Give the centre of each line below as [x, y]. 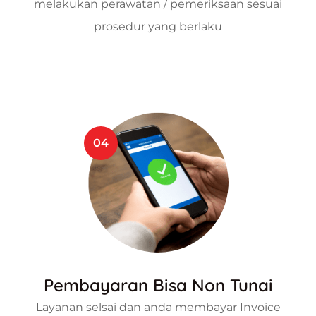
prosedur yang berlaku [158, 27]
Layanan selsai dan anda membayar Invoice [158, 307]
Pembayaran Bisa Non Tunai [158, 285]
